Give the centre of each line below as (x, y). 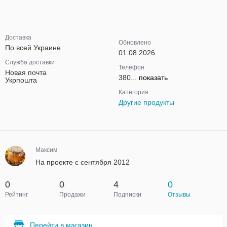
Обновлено (135, 43)
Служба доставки (30, 62)
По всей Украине (33, 48)
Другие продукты (146, 102)
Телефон (131, 67)
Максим (46, 150)
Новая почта (26, 72)
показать (153, 78)
